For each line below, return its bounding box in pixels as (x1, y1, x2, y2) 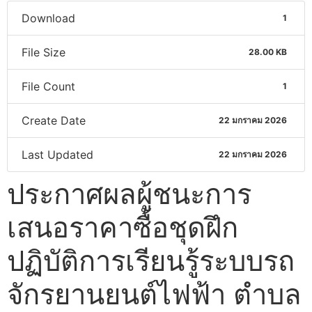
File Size (22, 45, 65, 59)
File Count (22, 79, 75, 93)
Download (22, 10, 75, 25)
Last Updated (22, 147, 93, 162)
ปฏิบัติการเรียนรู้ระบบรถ (7, 243, 295, 278)
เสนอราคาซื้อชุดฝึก (7, 210, 238, 244)
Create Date (22, 113, 86, 127)
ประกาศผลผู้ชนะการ (7, 176, 251, 211)
